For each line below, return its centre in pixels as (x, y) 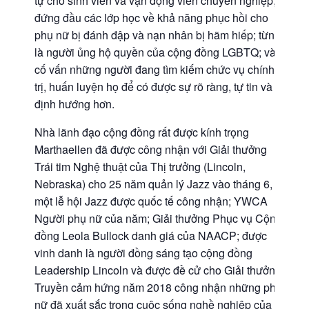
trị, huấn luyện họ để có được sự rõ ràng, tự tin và (153, 87)
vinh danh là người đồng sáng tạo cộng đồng (143, 253)
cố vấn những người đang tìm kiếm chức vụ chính (154, 69)
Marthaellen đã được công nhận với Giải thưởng (151, 149)
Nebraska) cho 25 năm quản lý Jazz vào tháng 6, (153, 184)
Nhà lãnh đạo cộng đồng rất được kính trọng (142, 132)
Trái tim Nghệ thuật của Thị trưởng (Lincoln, (140, 167)
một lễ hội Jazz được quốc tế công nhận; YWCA (151, 201)
